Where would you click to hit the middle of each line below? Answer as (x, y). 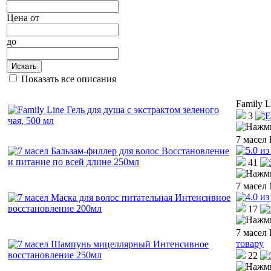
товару (250, 243)
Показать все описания (69, 79)
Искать (24, 66)
